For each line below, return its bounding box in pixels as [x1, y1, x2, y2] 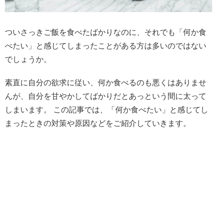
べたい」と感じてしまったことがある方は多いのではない [5, 42, 206, 50]
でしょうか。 [5, 55, 51, 64]
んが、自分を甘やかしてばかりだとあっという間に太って [5, 92, 206, 100]
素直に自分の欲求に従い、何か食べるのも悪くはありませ [5, 78, 206, 87]
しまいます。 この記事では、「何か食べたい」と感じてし [5, 105, 208, 114]
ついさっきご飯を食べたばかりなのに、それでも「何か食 [5, 28, 206, 37]
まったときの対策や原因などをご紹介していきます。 [5, 119, 191, 127]
